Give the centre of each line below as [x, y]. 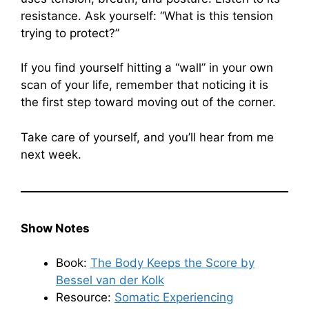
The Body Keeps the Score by [172, 263]
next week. [51, 154]
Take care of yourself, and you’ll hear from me [147, 137]
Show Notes [55, 228]
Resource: [85, 297]
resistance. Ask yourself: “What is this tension [147, 16]
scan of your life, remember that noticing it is [144, 85]
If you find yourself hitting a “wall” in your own [147, 68]
